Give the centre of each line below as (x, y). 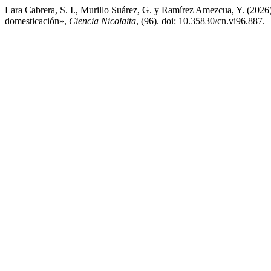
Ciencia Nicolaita (103, 21)
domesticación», (37, 21)
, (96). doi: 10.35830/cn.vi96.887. (201, 21)
